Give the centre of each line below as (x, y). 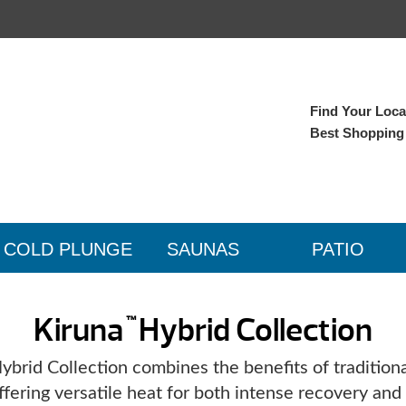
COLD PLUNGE (68, 249)
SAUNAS (203, 249)
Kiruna (78, 330)
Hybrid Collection (253, 330)
